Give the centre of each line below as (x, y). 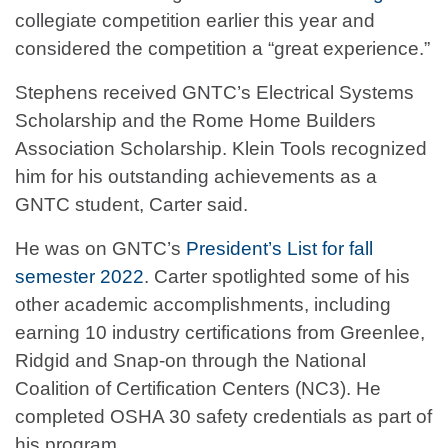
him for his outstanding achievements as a (196, 177)
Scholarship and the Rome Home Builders (195, 121)
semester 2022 (79, 277)
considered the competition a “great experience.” (222, 49)
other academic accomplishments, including (203, 305)
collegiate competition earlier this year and (195, 21)
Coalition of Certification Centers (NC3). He (198, 389)
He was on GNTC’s (100, 249)
